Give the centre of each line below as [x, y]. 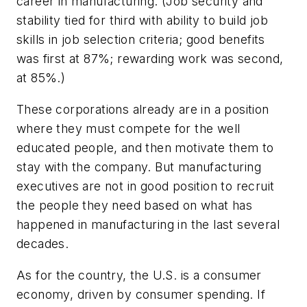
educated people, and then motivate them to [145, 147]
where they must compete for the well [128, 128]
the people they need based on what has [135, 205]
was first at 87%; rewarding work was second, [150, 59]
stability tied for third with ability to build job [142, 21]
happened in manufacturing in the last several [148, 224]
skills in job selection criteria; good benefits [141, 40]
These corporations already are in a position [143, 109]
